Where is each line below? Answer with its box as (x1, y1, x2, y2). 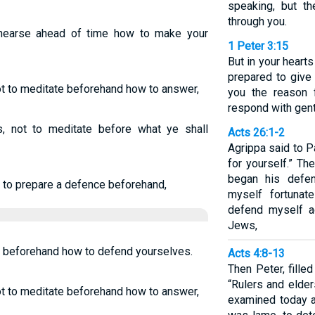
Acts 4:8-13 (227, 247, 285, 260)
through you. (227, 15, 287, 28)
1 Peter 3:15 (227, 39, 288, 53)
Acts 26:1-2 (227, 126, 285, 139)
